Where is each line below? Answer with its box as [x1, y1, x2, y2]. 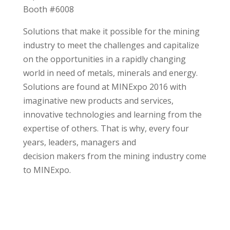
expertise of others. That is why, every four [23, 123, 189, 135]
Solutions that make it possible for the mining [23, 26, 200, 37]
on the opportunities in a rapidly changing [23, 53, 186, 65]
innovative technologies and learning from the [23, 109, 202, 121]
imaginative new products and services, [23, 95, 174, 107]
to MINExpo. [23, 164, 71, 176]
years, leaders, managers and [23, 137, 136, 148]
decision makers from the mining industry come [23, 150, 206, 162]
